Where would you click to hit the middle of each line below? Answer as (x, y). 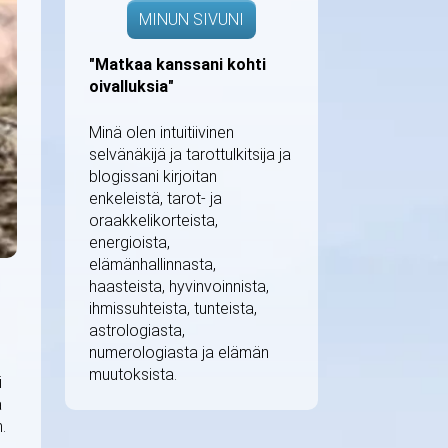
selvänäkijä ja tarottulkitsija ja (190, 154)
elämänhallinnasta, (152, 264)
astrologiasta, (137, 330)
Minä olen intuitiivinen (161, 132)
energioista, (129, 242)
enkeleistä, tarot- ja (155, 198)
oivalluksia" (131, 86)
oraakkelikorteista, (153, 220)
